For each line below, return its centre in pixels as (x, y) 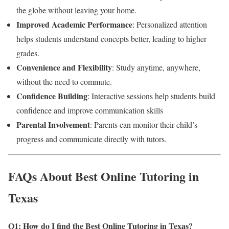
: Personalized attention (170, 24)
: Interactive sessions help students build (151, 96)
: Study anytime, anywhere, (156, 67)
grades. (28, 53)
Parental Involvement (53, 124)
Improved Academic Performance (74, 24)
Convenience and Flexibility (64, 67)
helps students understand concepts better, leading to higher (111, 38)
